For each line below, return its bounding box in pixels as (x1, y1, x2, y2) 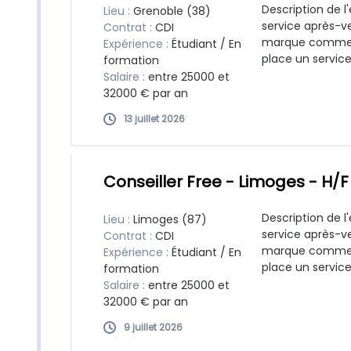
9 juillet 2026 (124, 320, 183, 334)
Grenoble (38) (133, 3, 211, 19)
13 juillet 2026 (124, 112, 185, 125)
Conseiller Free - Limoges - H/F (103, 171, 349, 193)
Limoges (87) (133, 212, 207, 227)
